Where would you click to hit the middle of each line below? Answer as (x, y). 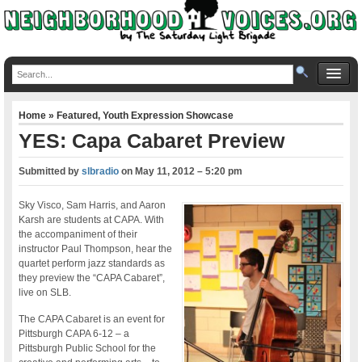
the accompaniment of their (78, 234)
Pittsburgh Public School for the (88, 348)
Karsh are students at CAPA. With (92, 219)
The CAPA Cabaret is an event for (92, 319)
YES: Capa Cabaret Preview (152, 140)
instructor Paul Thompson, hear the (96, 248)
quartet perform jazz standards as (92, 263)
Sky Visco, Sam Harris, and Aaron (93, 205)
